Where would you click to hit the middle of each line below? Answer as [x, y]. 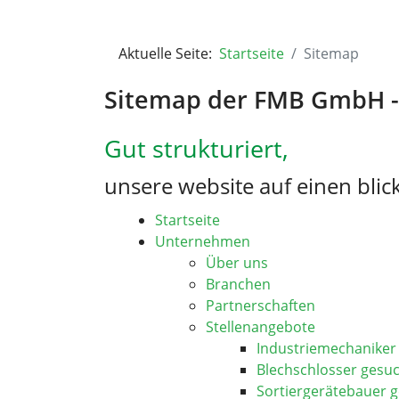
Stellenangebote [261, 327]
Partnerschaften [261, 305]
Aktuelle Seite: [169, 53]
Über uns [237, 263]
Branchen [238, 284]
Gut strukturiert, [196, 148]
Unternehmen [203, 241]
